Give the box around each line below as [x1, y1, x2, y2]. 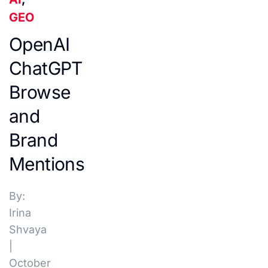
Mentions [9, 153, 85, 175]
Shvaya [9, 223, 47, 236]
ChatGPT [9, 57, 83, 79]
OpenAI [9, 33, 70, 55]
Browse [9, 81, 71, 103]
